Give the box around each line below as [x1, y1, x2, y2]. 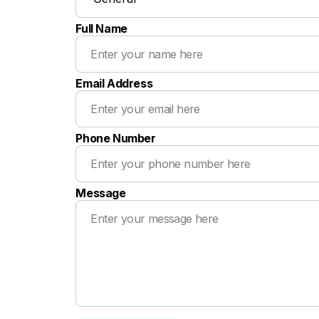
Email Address [75, 76, 153, 91]
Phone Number [75, 131, 156, 146]
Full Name [75, 21, 127, 36]
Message [75, 186, 126, 201]
